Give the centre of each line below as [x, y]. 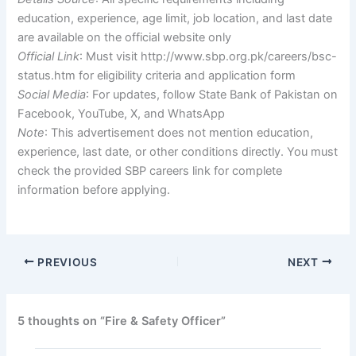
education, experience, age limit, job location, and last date [175, 19]
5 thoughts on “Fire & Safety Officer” [122, 321]
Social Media [52, 95]
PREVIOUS [66, 262]
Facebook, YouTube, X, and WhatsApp [122, 114]
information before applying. [94, 190]
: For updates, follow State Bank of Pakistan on [212, 95]
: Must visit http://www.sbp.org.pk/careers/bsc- [209, 57]
